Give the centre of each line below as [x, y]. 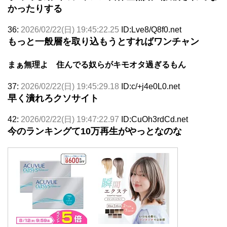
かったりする [35, 8]
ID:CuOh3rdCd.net [155, 119]
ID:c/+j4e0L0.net [150, 86]
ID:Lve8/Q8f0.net [151, 29]
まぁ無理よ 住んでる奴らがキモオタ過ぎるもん [97, 64]
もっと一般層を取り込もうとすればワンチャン [103, 41]
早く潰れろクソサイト [53, 98]
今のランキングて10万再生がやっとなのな [95, 131]
